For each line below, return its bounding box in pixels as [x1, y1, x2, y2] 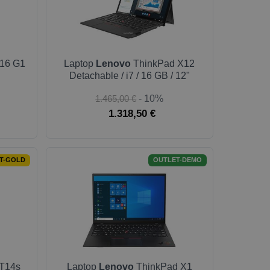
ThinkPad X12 [131, 58, 195, 69]
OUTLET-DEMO [152, 156, 202, 164]
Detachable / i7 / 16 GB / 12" [69, 71, 190, 81]
